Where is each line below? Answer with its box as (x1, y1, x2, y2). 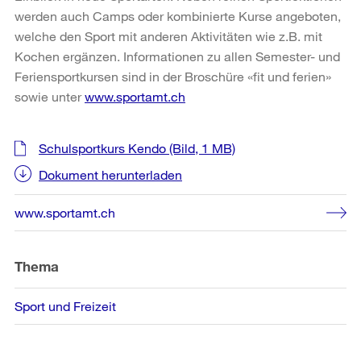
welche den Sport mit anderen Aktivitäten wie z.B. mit (15, 27, 322, 44)
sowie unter (15, 88, 85, 104)
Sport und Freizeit (15, 297, 116, 313)
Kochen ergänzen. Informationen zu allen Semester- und (15, 48, 340, 64)
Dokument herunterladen (39, 166, 182, 182)
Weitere (14, 131, 76, 151)
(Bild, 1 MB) (166, 139, 235, 156)
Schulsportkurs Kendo (39, 139, 166, 156)
